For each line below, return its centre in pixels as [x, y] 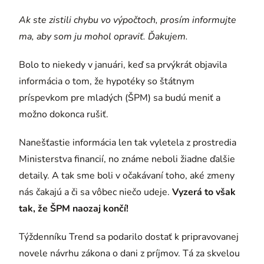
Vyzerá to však [204, 192]
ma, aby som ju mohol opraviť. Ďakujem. [103, 36]
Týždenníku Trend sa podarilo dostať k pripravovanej [129, 237]
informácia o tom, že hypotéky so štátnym [107, 81]
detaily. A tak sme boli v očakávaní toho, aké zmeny [127, 175]
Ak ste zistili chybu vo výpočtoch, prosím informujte [128, 20]
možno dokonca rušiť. [64, 114]
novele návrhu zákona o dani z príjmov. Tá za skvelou [129, 253]
